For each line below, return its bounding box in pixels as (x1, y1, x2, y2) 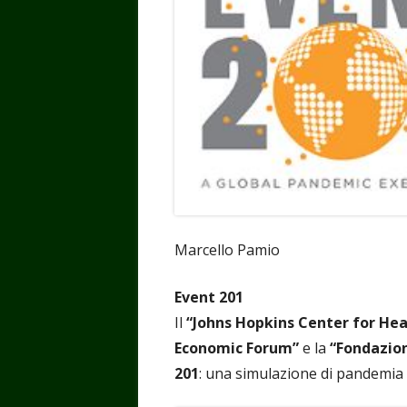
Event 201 (174, 286, 243, 307)
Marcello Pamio (174, 239, 280, 260)
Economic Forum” (174, 337, 299, 358)
